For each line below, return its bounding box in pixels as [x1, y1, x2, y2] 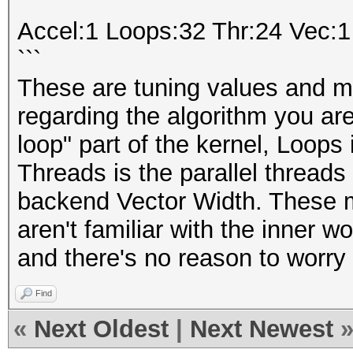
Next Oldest [34, 315, 169, 343]
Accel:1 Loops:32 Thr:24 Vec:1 [17, 17, 351, 45]
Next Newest [190, 315, 333, 343]
